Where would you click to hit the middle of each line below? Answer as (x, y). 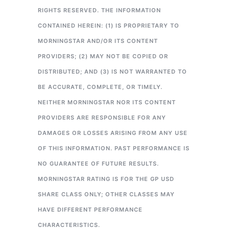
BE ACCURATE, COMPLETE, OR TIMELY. (100, 87)
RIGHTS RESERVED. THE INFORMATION (99, 10)
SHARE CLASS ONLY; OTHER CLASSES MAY (106, 194)
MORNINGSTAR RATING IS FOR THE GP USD (106, 179)
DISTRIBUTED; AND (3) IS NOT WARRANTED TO (112, 72)
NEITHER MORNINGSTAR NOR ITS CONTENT (107, 102)
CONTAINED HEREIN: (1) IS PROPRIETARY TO (109, 26)
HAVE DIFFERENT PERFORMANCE (90, 210)
